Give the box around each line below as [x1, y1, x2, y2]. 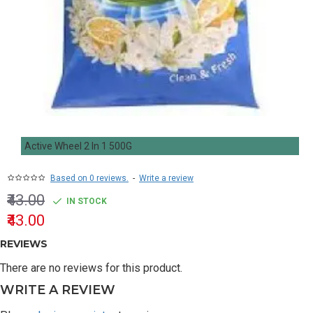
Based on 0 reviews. [50, 173, 129, 183]
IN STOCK [66, 196, 107, 206]
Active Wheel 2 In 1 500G [24, 140, 132, 152]
